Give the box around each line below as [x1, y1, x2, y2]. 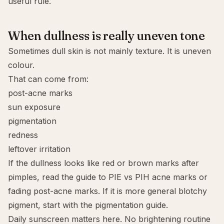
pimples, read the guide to [8, 172, 108, 182]
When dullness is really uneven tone [8, 28, 205, 43]
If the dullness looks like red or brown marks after [8, 158, 199, 168]
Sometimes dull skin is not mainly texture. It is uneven [8, 46, 211, 56]
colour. [8, 60, 34, 70]
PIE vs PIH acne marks [108, 172, 196, 182]
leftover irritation [8, 144, 70, 154]
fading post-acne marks [8, 186, 98, 196]
